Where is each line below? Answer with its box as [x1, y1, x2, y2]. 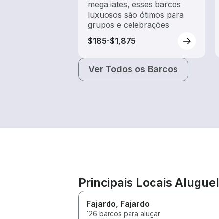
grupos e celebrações [88, 20, 169, 30]
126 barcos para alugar [87, 209, 160, 218]
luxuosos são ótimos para [88, 9, 184, 20]
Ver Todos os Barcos [88, 64, 178, 74]
